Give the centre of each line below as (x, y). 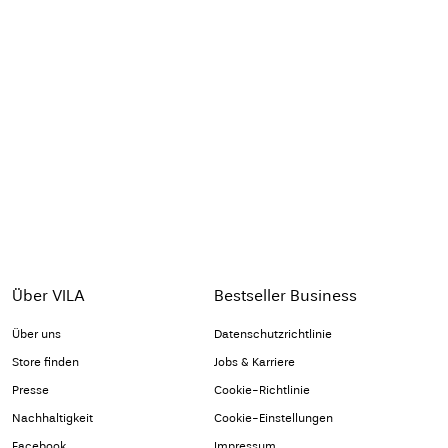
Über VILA (48, 296)
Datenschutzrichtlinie (272, 334)
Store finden (45, 362)
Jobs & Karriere (254, 362)
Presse (30, 390)
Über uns (36, 334)
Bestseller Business (285, 296)
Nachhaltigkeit (52, 418)
